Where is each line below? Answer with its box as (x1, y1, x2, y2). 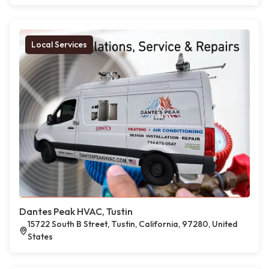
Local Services (31, 39, 87, 50)
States (28, 231, 53, 242)
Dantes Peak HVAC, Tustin (19, 205, 133, 217)
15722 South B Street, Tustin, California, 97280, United (28, 219, 238, 229)
